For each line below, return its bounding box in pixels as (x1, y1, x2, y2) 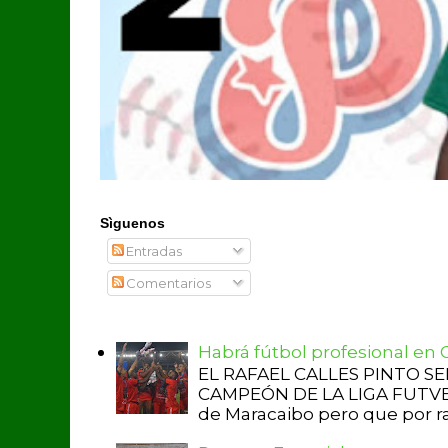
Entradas (123, 242, 183, 259)
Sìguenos (100, 215, 165, 232)
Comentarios (123, 275, 212, 292)
